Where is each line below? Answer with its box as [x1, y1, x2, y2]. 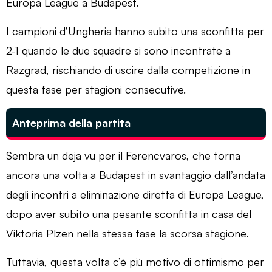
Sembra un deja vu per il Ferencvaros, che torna [6, 148, 240, 162]
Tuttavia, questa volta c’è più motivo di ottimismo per [6, 254, 264, 268]
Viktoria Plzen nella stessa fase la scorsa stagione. [6, 226, 248, 240]
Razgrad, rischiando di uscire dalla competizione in [6, 63, 250, 76]
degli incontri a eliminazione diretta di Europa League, [6, 187, 264, 201]
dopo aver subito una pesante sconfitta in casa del [6, 206, 251, 220]
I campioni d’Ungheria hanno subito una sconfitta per [6, 24, 264, 38]
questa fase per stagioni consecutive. [6, 82, 186, 96]
